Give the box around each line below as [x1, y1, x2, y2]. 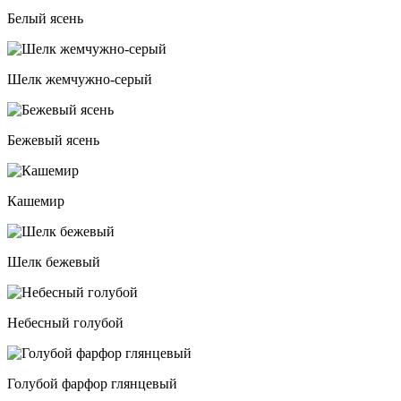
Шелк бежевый [7, 254, 100, 270]
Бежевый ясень [7, 132, 99, 149]
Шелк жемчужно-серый [7, 72, 152, 88]
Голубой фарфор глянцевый [7, 376, 177, 392]
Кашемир [7, 193, 64, 209]
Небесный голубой [7, 315, 124, 331]
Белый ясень [7, 11, 83, 27]
